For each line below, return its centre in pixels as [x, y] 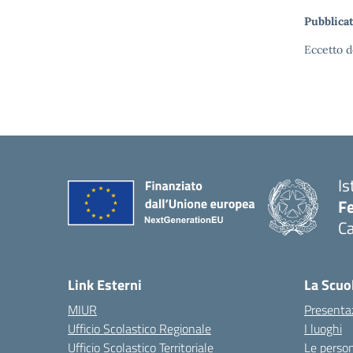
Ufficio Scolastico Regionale [139, 329]
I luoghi [323, 329]
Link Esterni [105, 285]
